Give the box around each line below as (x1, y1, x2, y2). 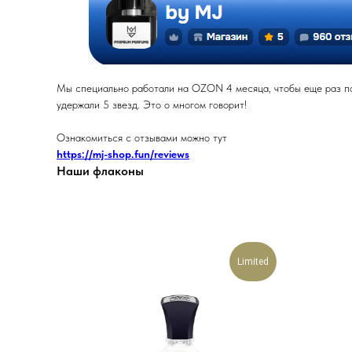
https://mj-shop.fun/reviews (57, 148, 189, 160)
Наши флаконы (57, 163, 144, 178)
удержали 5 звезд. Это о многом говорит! (57, 98, 247, 111)
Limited (237, 256, 269, 267)
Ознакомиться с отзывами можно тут (57, 131, 227, 144)
